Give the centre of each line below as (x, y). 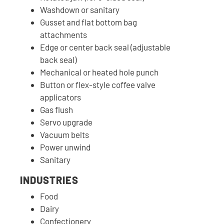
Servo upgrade (66, 122)
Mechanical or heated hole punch (99, 72)
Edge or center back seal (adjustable (105, 47)
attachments (63, 34)
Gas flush (56, 109)
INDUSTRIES (49, 180)
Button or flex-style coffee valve (98, 84)
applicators (60, 97)
